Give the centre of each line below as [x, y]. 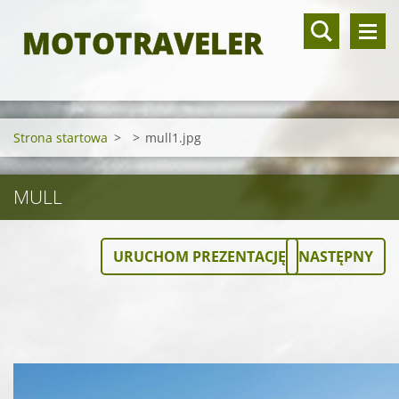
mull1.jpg [173, 138]
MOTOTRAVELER [142, 43]
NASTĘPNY [336, 256]
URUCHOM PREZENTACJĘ [199, 256]
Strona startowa [61, 138]
